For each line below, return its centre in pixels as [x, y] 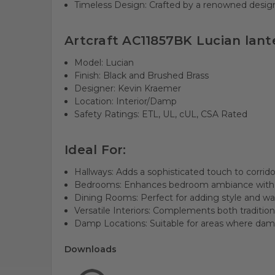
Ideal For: [95, 149]
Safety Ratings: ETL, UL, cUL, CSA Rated [161, 114]
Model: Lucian [104, 62]
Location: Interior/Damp [126, 101]
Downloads [91, 249]
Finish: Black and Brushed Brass [142, 75]
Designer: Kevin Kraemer [128, 88]
